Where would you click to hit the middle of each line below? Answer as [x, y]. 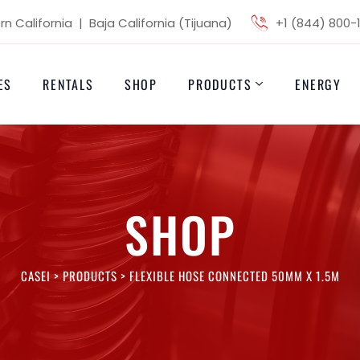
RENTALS [68, 84]
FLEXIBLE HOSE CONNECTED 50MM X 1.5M [234, 275]
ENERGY [319, 84]
